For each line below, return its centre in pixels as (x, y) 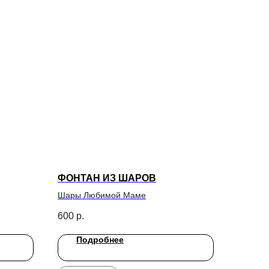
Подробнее (100, 240)
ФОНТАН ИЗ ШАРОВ (107, 178)
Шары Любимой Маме (102, 195)
